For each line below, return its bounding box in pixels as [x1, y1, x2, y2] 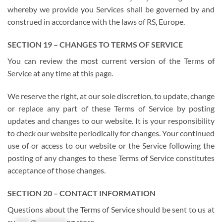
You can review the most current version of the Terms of [7, 56, 215, 66]
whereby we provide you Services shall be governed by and [7, 4, 215, 14]
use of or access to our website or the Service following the [7, 140, 215, 150]
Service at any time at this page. [7, 68, 113, 78]
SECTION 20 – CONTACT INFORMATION [7, 188, 156, 198]
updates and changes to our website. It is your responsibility [7, 115, 215, 125]
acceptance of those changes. [7, 165, 106, 175]
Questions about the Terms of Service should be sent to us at [7, 204, 215, 214]
